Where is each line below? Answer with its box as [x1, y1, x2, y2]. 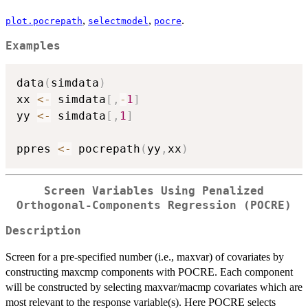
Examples [5, 39, 60, 52]
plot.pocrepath [5, 15, 82, 26]
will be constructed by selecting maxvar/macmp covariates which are [5, 280, 302, 293]
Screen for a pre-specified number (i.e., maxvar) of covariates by [5, 250, 284, 263]
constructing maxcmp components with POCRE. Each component [5, 265, 293, 278]
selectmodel [88, 15, 148, 26]
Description [5, 224, 81, 237]
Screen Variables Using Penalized [44, 185, 264, 198]
